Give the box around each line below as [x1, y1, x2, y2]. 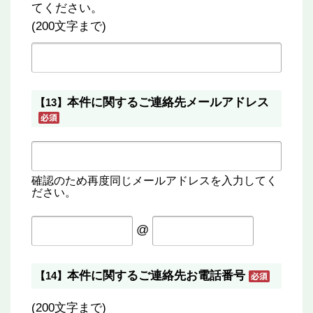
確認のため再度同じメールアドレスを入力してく [31, 175, 277, 187]
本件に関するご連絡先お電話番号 [67, 269, 245, 282]
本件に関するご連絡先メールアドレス [67, 96, 269, 109]
